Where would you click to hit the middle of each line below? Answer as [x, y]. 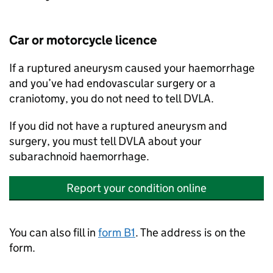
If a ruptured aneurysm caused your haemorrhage [132, 68]
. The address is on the [190, 232]
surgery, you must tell [64, 141]
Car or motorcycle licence [83, 40]
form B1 [117, 232]
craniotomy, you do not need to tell [96, 98]
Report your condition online [136, 188]
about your [174, 141]
